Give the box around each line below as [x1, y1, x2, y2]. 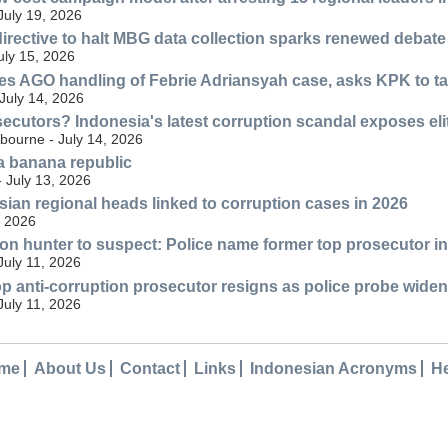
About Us [34, 359, 106, 377]
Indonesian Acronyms [250, 359, 417, 377]
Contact [120, 359, 180, 377]
